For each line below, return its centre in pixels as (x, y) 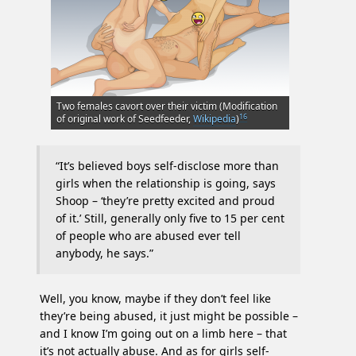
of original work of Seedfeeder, (125, 119)
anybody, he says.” (104, 253)
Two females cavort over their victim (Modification (167, 106)
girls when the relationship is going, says (166, 184)
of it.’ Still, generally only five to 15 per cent (170, 219)
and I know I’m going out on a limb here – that (163, 334)
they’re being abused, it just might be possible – (169, 316)
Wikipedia (215, 119)
